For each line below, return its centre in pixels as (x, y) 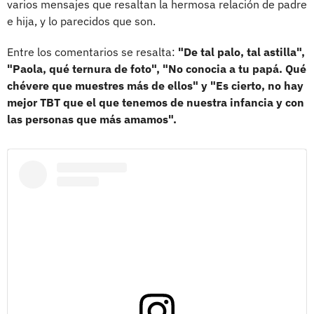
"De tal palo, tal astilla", (241, 52)
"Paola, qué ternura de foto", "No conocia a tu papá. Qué (157, 69)
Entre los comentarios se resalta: (93, 52)
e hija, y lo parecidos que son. (81, 21)
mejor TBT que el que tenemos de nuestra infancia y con (156, 103)
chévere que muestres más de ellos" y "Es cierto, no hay (155, 86)
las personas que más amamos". (92, 120)
